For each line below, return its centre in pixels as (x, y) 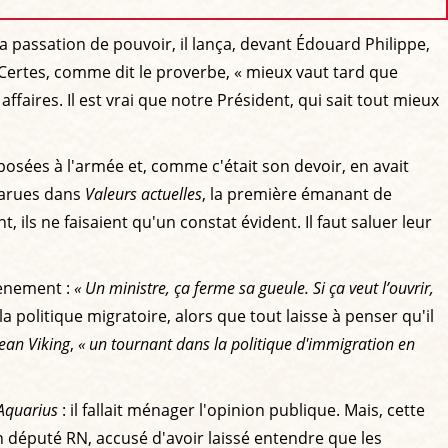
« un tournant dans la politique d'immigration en (246, 343)
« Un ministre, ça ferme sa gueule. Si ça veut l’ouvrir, (254, 287)
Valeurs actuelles (143, 193)
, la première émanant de (297, 193)
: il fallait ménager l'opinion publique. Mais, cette (241, 409)
